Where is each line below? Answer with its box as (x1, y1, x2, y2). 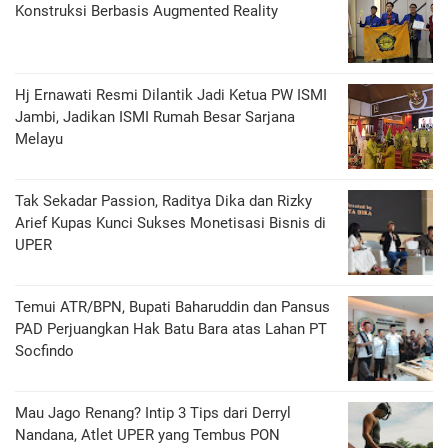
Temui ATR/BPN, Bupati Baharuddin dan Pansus (15, 298, 330, 316)
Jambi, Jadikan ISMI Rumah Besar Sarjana (15, 108, 295, 126)
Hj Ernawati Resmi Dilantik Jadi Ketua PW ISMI (15, 86, 327, 104)
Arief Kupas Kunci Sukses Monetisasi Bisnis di (15, 214, 326, 232)
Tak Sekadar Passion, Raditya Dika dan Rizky (15, 192, 312, 210)
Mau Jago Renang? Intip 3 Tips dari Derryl (15, 404, 291, 422)
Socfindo (15, 342, 74, 360)
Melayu (15, 130, 63, 148)
